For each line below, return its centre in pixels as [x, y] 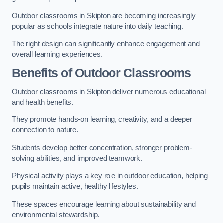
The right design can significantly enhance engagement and [106, 44]
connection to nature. [45, 130]
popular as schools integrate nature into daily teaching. [98, 26]
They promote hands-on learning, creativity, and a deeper [102, 120]
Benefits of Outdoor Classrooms [102, 73]
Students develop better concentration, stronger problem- [102, 148]
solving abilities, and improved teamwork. [77, 158]
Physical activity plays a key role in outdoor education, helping [110, 176]
